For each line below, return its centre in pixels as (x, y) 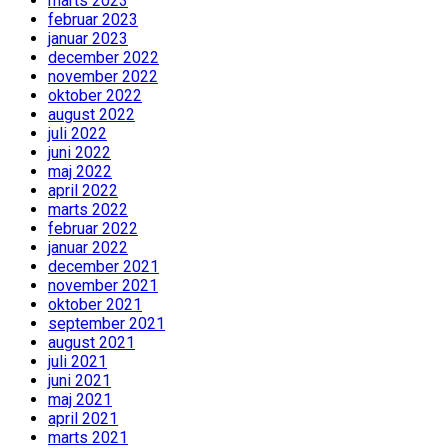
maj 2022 (80, 172)
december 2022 (103, 58)
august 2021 (91, 343)
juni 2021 (79, 381)
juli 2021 (77, 362)
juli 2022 (77, 134)
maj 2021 (80, 400)
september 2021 (106, 324)
